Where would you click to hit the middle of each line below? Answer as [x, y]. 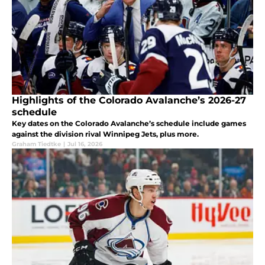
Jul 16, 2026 [85, 144]
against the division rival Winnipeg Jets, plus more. [105, 134]
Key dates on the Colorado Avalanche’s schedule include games [129, 124]
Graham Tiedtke [36, 144]
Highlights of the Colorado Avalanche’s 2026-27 [129, 101]
